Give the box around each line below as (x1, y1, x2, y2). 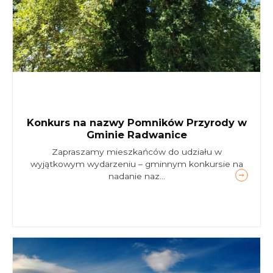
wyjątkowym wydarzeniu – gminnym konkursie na (30, 159, 243, 169)
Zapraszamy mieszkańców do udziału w (51, 147, 222, 157)
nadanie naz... (108, 171, 165, 181)
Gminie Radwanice (86, 128, 187, 141)
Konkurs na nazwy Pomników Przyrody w (26, 116, 247, 129)
